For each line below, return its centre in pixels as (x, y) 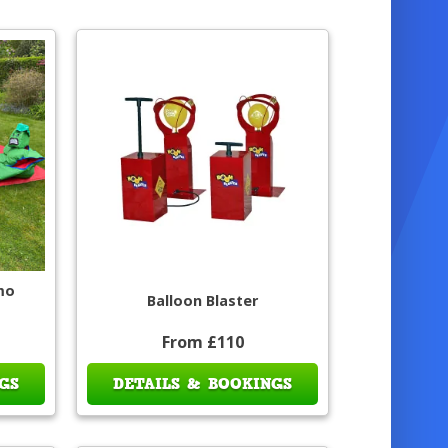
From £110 (202, 341)
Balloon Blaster (203, 300)
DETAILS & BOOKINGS (203, 383)
